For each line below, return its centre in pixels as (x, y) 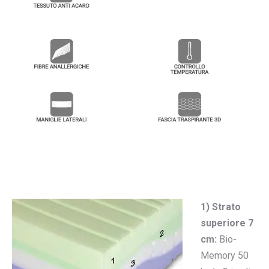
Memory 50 (225, 256)
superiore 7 (227, 223)
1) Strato (221, 207)
